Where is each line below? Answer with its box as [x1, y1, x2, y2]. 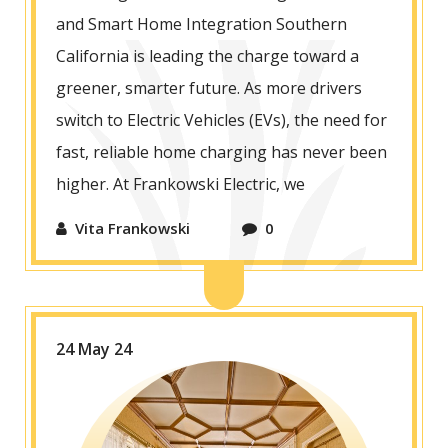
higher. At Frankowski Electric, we [56, 173, 305, 196]
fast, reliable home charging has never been [56, 141, 387, 164]
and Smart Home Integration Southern [56, 13, 347, 36]
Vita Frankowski [75, 218, 190, 239]
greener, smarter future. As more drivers [56, 77, 362, 100]
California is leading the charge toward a [56, 45, 359, 68]
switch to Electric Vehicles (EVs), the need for [56, 109, 387, 132]
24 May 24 [56, 338, 132, 361]
